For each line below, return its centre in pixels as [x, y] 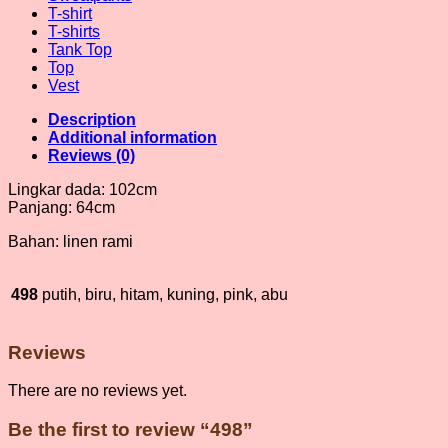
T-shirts [74, 31]
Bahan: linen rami [70, 241]
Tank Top [80, 49]
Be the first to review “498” [130, 430]
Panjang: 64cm [61, 207]
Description [92, 119]
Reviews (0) [91, 155]
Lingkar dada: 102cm [82, 189]
